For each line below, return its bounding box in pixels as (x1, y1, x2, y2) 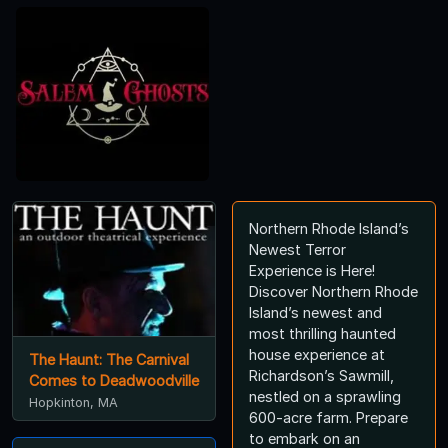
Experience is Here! (249, 261, 375, 279)
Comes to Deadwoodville (29, 372, 199, 390)
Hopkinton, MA (29, 395, 118, 411)
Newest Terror (249, 240, 346, 258)
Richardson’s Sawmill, (249, 366, 394, 384)
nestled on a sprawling (249, 387, 401, 405)
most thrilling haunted (249, 324, 396, 342)
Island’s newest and (249, 303, 382, 321)
